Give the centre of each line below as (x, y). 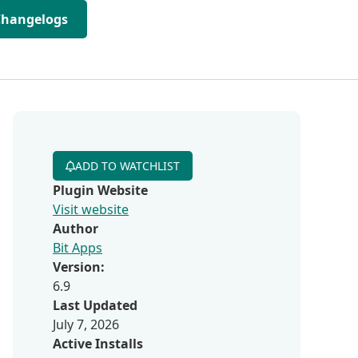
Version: (79, 267)
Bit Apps (78, 248)
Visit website (91, 209)
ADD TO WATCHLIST (127, 166)
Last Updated (95, 305)
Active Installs (98, 344)
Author (76, 229)
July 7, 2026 (86, 324)
